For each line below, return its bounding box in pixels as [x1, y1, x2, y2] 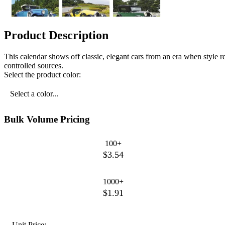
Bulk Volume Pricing [4, 114, 90, 125]
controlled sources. [4, 61, 63, 70]
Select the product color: [4, 70, 81, 79]
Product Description [4, 29, 108, 42]
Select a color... [10, 89, 58, 98]
